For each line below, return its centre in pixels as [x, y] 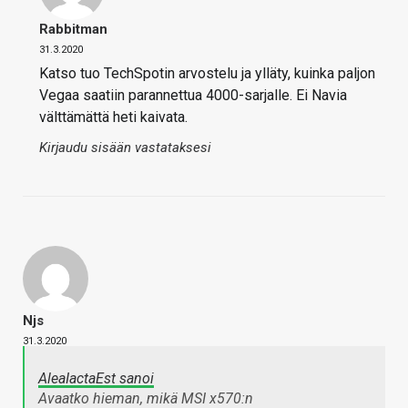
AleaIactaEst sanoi [96, 378]
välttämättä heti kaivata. [113, 117]
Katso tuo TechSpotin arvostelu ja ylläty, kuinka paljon [207, 73]
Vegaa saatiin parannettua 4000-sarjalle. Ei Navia [193, 95]
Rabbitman [73, 29]
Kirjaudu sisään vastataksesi [125, 147]
